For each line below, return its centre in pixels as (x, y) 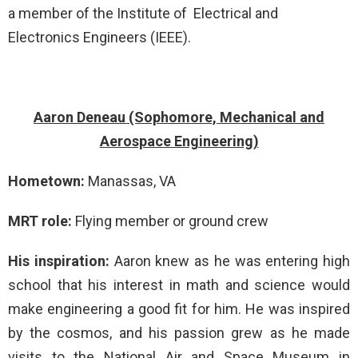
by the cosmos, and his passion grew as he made (179, 333)
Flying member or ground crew (172, 221)
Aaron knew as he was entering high (232, 261)
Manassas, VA (132, 181)
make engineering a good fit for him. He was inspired (179, 309)
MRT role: (42, 221)
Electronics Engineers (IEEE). (99, 37)
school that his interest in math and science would (179, 285)
